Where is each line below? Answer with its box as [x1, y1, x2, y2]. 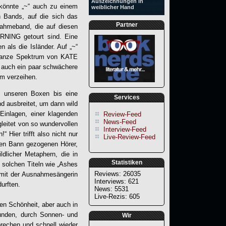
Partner [116, 21, 138, 28]
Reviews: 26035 [94, 170, 141, 178]
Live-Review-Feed [103, 133, 155, 141]
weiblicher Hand [91, 4, 134, 10]
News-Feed [103, 118, 136, 126]
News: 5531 [94, 185, 129, 193]
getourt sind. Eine [21, 32, 78, 40]
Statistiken [111, 159, 142, 166]
